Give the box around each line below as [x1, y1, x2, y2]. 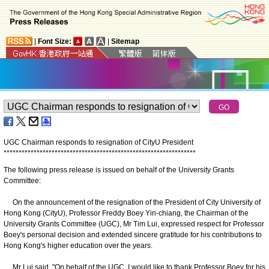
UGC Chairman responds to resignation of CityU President [4, 138, 193, 147]
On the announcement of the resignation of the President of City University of [4, 198, 261, 207]
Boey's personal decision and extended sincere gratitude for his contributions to [4, 230, 262, 239]
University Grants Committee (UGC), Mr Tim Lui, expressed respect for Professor [4, 219, 264, 228]
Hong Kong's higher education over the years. [4, 241, 153, 250]
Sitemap [111, 37, 139, 46]
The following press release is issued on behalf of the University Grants [4, 165, 234, 174]
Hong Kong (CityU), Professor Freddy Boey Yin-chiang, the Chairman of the [4, 208, 249, 217]
